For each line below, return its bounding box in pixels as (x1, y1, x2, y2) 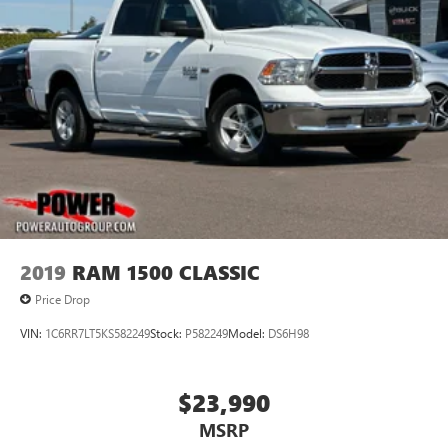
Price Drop (35, 290, 90, 307)
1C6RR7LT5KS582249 (45, 325, 150, 342)
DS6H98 (268, 325, 309, 342)
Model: (228, 325, 268, 342)
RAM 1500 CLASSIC (72, 258, 260, 286)
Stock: (150, 325, 185, 342)
